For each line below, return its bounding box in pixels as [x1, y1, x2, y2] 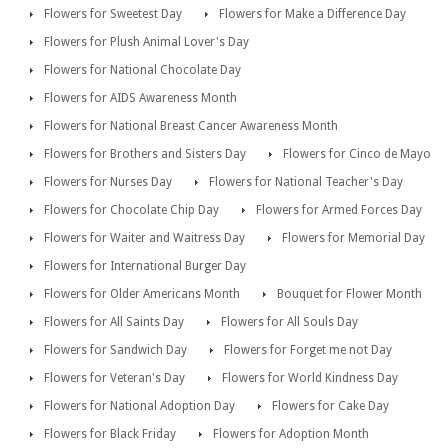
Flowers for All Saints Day [44, 315, 184, 330]
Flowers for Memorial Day [282, 231, 425, 246]
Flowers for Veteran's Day [44, 371, 185, 386]
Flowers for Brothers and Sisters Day [44, 147, 246, 162]
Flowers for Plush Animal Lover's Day [44, 35, 249, 50]
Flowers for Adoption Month [213, 427, 369, 442]
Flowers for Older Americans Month [44, 287, 240, 302]
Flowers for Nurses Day [44, 175, 172, 190]
